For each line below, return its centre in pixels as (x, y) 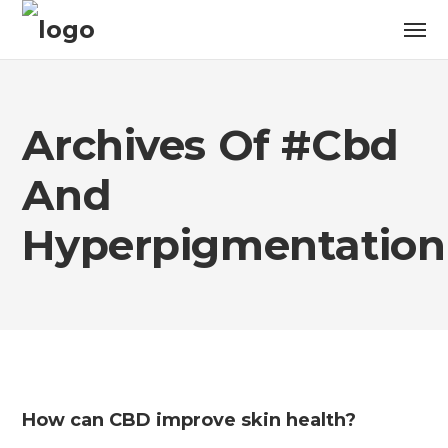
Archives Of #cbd (210, 145)
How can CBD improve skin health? (189, 420)
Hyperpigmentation (234, 245)
